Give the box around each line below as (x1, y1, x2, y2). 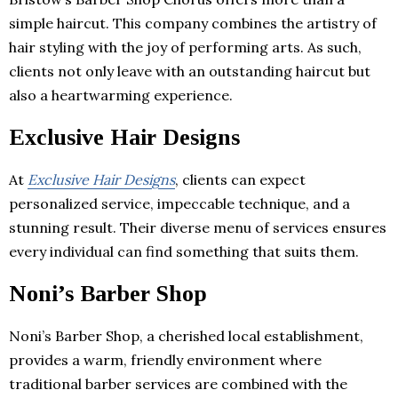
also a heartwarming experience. (9, 85, 233, 104)
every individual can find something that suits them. (9, 242, 359, 260)
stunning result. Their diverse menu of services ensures (9, 218, 386, 236)
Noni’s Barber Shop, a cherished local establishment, (9, 326, 363, 345)
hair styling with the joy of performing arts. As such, (9, 37, 362, 56)
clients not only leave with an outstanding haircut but (9, 61, 370, 80)
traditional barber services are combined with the (9, 374, 347, 393)
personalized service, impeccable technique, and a (9, 194, 350, 212)
